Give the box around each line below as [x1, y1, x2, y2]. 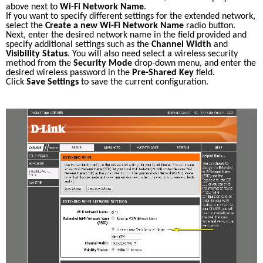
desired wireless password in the [6, 68, 132, 77]
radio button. [184, 21, 235, 31]
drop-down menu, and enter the [132, 59, 256, 68]
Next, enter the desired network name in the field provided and [6, 31, 247, 40]
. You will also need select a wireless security [68, 49, 238, 59]
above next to [6, 2, 60, 12]
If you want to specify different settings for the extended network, [6, 12, 255, 21]
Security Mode [73, 59, 132, 68]
